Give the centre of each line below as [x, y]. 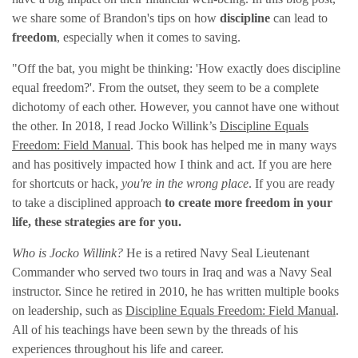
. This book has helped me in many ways [233, 145]
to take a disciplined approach [88, 203]
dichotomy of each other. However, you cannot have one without [175, 107]
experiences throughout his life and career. [118, 349]
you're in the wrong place [185, 184]
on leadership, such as [69, 311]
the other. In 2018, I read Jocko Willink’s [116, 126]
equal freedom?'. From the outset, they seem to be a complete [165, 88]
